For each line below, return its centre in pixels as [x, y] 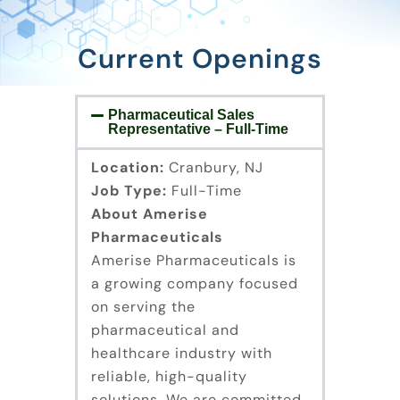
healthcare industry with [182, 354]
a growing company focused [195, 284]
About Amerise [150, 214]
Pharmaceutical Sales [182, 115]
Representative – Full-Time [199, 129]
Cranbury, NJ [214, 168]
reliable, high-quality [169, 377]
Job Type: [129, 191]
